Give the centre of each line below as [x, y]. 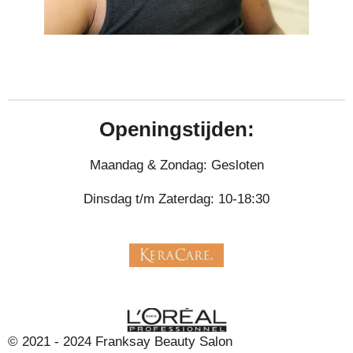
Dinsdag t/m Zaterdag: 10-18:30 [176, 198]
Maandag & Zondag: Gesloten [176, 165]
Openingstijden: [176, 130]
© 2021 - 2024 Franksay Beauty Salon [120, 342]
